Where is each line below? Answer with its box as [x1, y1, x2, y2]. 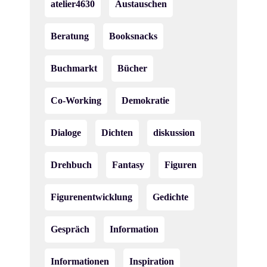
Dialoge [51, 128, 81, 138]
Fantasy [112, 160, 144, 170]
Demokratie [122, 95, 169, 105]
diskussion [153, 128, 195, 138]
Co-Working [51, 95, 101, 105]
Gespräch [51, 224, 89, 234]
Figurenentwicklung [51, 192, 132, 202]
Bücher [117, 63, 147, 73]
